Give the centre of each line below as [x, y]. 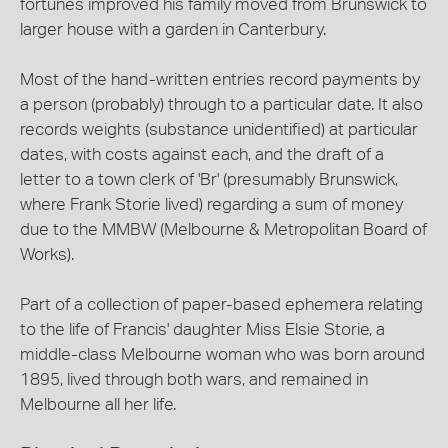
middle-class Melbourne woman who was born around [222, 354]
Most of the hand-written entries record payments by [220, 79]
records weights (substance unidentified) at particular [219, 129]
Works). [47, 254]
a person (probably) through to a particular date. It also [221, 104]
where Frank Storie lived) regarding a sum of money [211, 204]
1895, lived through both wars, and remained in [194, 379]
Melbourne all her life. [98, 404]
